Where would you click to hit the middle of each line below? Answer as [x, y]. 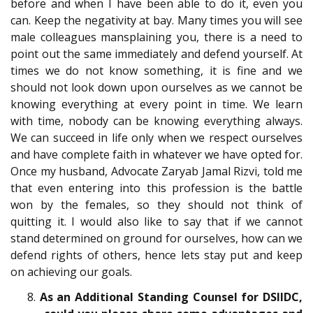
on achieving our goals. [71, 271]
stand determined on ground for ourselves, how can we [156, 238]
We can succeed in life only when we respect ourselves [156, 137]
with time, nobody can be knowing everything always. [156, 121]
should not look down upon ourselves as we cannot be [156, 87]
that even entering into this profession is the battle [156, 188]
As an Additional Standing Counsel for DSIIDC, [171, 297]
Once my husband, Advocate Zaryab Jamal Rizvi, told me [156, 171]
